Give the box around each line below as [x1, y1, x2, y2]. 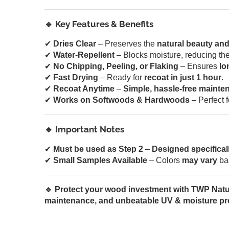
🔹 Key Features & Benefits [44, 18, 153, 29]
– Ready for [98, 73, 144, 82]
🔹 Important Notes [44, 124, 124, 134]
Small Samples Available [53, 155, 147, 165]
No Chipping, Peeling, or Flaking [53, 61, 178, 71]
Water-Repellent [53, 50, 114, 59]
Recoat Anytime [53, 84, 114, 93]
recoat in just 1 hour [144, 73, 221, 82]
